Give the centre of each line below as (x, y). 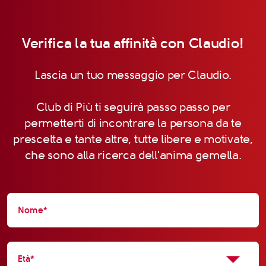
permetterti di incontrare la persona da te (133, 123)
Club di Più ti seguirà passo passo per (133, 107)
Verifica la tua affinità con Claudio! (133, 43)
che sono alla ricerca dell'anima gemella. (133, 155)
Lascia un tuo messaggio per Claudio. (133, 75)
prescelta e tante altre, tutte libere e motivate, (133, 139)
